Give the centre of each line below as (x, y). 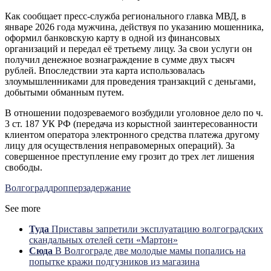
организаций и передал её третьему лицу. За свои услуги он (129, 48)
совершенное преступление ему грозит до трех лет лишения (129, 156)
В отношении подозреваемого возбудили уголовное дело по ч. (134, 113)
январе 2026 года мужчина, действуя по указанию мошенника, (134, 27)
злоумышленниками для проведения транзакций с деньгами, (130, 81)
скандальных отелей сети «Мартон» (103, 240)
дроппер (66, 188)
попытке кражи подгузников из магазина (114, 261)
